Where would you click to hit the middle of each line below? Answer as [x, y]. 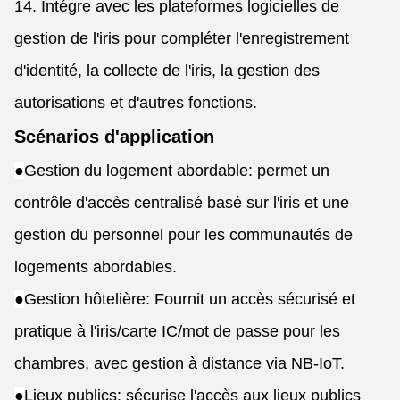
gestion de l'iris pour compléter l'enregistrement [182, 38]
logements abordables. [96, 267]
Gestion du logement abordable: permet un [177, 171]
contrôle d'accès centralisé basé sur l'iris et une [182, 203]
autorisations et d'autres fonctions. [136, 103]
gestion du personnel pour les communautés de [183, 235]
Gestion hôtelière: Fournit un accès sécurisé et [190, 299]
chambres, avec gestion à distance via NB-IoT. [179, 363]
